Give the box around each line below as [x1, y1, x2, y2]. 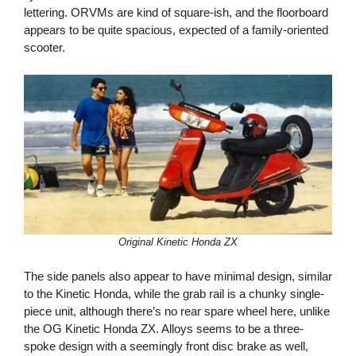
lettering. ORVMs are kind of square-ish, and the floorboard [24, 6, 328, 20]
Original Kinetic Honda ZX [118, 236, 238, 249]
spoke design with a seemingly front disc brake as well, [24, 339, 308, 353]
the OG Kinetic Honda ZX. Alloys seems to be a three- [24, 321, 304, 335]
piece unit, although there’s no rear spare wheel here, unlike [24, 304, 330, 318]
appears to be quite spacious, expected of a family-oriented [24, 23, 328, 37]
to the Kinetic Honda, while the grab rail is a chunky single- [24, 286, 324, 300]
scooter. [24, 41, 65, 55]
